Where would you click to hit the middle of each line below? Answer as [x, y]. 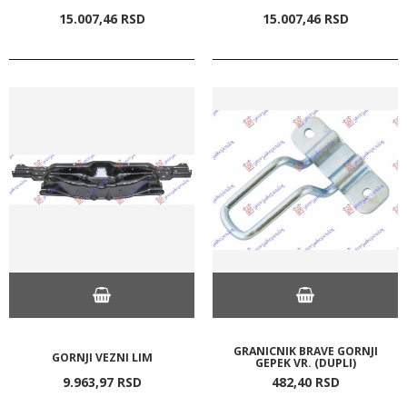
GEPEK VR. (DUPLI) [305, 362]
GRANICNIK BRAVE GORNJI [305, 351]
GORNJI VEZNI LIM [102, 357]
